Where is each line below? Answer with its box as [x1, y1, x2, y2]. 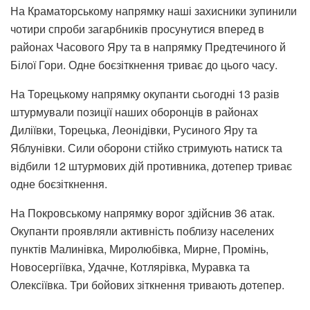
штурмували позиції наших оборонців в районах [10, 103, 258, 120]
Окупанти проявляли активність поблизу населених [10, 222, 274, 239]
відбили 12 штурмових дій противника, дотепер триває [10, 157, 292, 174]
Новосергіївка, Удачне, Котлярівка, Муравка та [10, 258, 250, 275]
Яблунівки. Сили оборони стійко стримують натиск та [10, 139, 282, 156]
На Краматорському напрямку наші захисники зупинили [10, 2, 297, 19]
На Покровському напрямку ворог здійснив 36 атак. [10, 204, 275, 221]
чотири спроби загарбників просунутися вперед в [10, 20, 264, 37]
